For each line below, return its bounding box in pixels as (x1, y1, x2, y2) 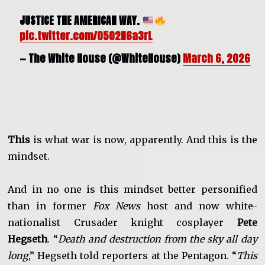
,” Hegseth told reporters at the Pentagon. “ (28, 250, 237, 262)
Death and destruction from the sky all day (57, 233, 257, 245)
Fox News (92, 200, 141, 212)
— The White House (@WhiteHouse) (20, 50, 183, 67)
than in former (8, 200, 93, 212)
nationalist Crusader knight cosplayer (8, 216, 237, 229)
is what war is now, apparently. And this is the (30, 134, 257, 146)
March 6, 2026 (183, 50, 251, 67)
